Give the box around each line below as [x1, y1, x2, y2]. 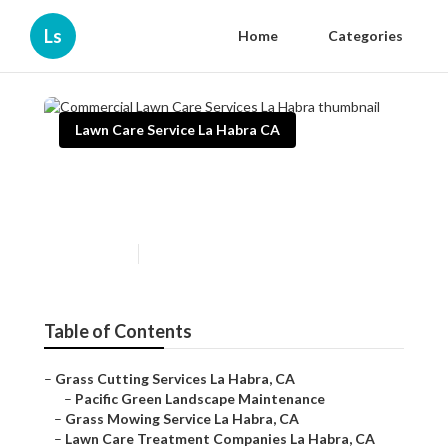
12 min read [149, 246, 213, 262]
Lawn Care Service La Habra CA [75, 121, 280, 138]
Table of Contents [44, 320, 192, 343]
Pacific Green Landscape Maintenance [75, 390, 325, 408]
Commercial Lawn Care [59, 165, 308, 195]
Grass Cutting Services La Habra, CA [55, 370, 295, 388]
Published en [59, 246, 128, 262]
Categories [328, 27, 403, 44]
